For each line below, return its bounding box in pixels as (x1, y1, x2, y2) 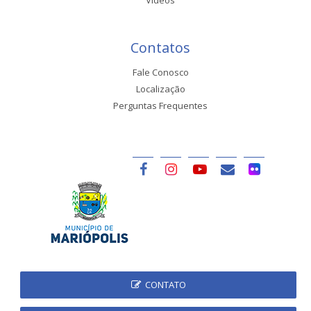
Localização (135, 82, 185, 95)
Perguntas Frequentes (113, 99, 208, 112)
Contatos (131, 37, 190, 57)
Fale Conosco (132, 65, 189, 78)
